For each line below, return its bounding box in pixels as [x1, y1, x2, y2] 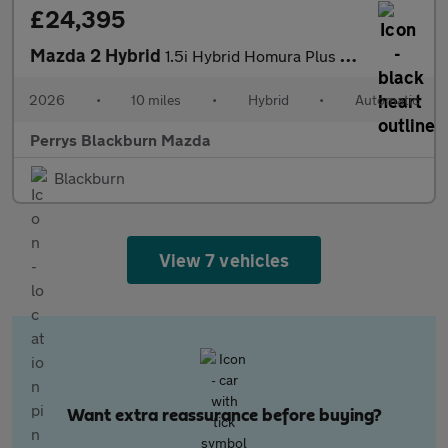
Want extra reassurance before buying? [66, 407, 382, 425]
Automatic [354, 91, 419, 108]
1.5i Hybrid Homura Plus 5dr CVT [165, 46, 340, 65]
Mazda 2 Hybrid [30, 44, 165, 66]
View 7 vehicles [159, 249, 289, 271]
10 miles [131, 91, 182, 108]
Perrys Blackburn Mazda [30, 130, 211, 149]
